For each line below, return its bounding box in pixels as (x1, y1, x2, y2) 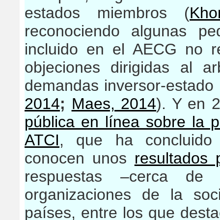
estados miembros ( (25, 4, 190, 22)
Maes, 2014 (71, 95, 157, 112)
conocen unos (25, 149, 135, 167)
